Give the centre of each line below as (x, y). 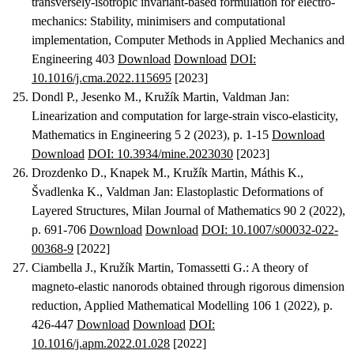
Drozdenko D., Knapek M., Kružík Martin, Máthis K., (168, 173)
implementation (70, 40)
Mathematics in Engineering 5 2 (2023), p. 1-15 (152, 135)
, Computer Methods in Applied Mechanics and (226, 40)
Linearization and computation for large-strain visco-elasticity (183, 116)
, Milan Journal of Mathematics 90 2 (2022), (235, 211)
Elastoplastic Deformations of (250, 192)
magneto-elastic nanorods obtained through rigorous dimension (188, 287)
